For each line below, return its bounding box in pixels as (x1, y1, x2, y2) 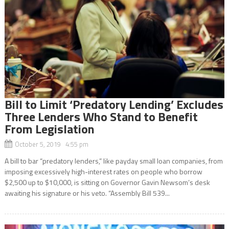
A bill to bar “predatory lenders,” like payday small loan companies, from (4, 155, 223, 166)
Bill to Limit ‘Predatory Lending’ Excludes (4, 95, 223, 113)
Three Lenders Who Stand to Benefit (4, 107, 198, 126)
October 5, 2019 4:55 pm (14, 139, 88, 149)
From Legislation (4, 119, 95, 138)
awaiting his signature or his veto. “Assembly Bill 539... (4, 187, 170, 198)
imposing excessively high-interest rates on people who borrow (4, 166, 202, 177)
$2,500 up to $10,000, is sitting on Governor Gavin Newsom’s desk (4, 176, 210, 188)
